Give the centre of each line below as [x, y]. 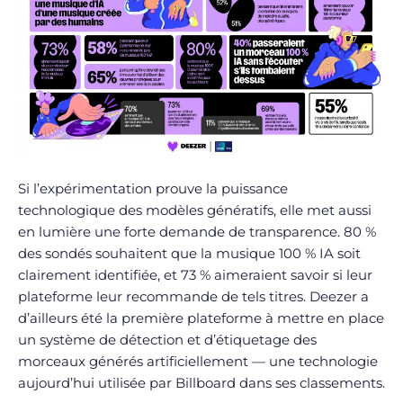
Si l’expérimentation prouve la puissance [153, 189]
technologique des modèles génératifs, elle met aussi [195, 210]
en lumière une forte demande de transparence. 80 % [197, 232]
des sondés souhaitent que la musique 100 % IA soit [189, 254]
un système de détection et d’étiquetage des [167, 340]
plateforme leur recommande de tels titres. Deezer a [193, 297]
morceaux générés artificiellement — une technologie [198, 362]
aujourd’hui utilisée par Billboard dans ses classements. [201, 383]
